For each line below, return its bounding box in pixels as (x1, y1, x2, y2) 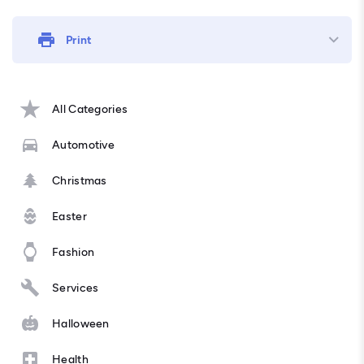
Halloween (52, 316, 110, 331)
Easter (52, 209, 87, 223)
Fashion (52, 245, 95, 259)
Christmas (52, 173, 107, 188)
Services (52, 280, 99, 295)
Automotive (52, 137, 115, 152)
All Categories (52, 102, 128, 116)
